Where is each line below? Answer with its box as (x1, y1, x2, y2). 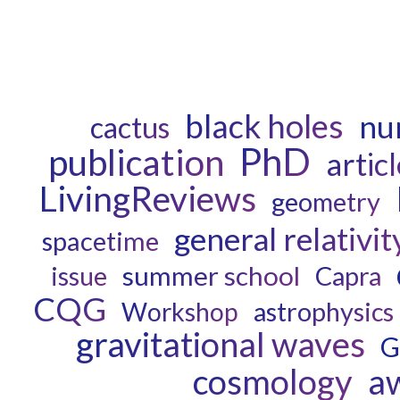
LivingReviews (39, 178, 256, 220)
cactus (89, 110, 170, 146)
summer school (121, 260, 300, 292)
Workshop (121, 296, 238, 328)
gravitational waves (76, 323, 365, 365)
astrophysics (254, 296, 394, 328)
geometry (271, 186, 380, 218)
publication (47, 140, 224, 185)
